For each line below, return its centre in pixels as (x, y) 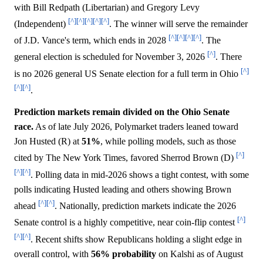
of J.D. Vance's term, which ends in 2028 (91, 41)
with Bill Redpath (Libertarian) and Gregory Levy (107, 7)
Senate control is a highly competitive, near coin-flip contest (126, 222)
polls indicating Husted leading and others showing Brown (123, 189)
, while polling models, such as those (168, 141)
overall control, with (53, 254)
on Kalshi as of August (200, 254)
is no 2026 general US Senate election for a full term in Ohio (127, 73)
